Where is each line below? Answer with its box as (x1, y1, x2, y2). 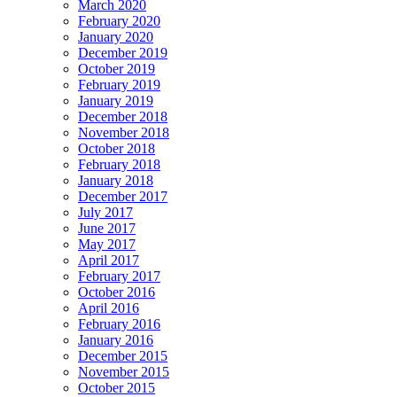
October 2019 (78, 61, 155, 77)
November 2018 (78, 125, 169, 141)
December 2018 (78, 109, 167, 125)
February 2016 (78, 316, 160, 332)
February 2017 (78, 269, 160, 284)
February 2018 (78, 157, 160, 173)
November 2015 (78, 364, 169, 380)
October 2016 (78, 284, 155, 300)
